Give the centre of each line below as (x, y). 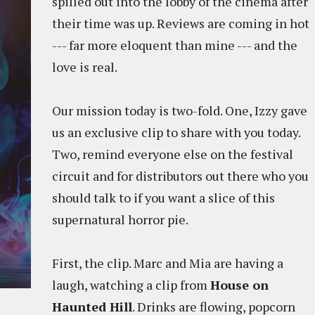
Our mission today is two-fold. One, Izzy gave (180, 110)
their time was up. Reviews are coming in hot (181, 23)
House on (239, 285)
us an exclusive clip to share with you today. (176, 132)
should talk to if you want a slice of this (163, 198)
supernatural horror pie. (121, 219)
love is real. (86, 67)
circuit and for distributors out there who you (180, 176)
